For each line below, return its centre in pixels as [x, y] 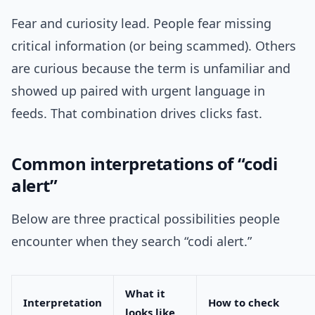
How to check [244, 303]
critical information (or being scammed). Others [154, 46]
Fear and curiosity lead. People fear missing [141, 24]
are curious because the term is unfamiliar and [151, 69]
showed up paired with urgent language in [138, 91]
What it [145, 294]
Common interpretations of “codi [144, 164]
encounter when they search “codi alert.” [131, 242]
